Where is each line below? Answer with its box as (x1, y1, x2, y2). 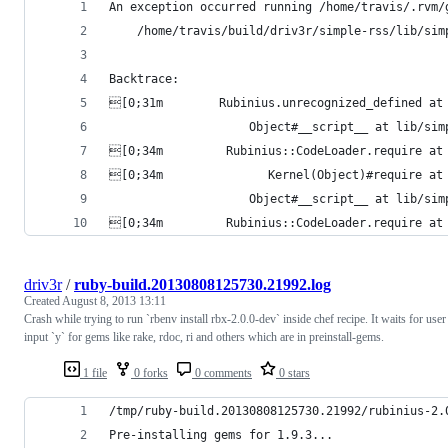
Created (24, 294, 62, 309)
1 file (80, 366, 107, 381)
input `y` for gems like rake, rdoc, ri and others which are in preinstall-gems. (24, 330, 384, 345)
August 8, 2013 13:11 (62, 294, 166, 309)
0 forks (131, 366, 168, 381)
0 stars (276, 366, 310, 381)
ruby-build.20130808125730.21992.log (74, 276, 331, 294)
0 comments (192, 366, 252, 381)
